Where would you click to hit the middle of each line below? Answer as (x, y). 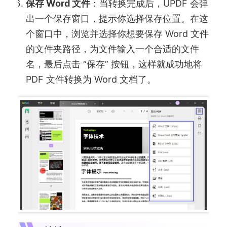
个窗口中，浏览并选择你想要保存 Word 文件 (118, 33)
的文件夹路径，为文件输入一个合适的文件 (113, 49)
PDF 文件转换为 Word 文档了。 (91, 79)
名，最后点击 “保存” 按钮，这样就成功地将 (114, 64)
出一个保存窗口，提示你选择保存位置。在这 (117, 18)
